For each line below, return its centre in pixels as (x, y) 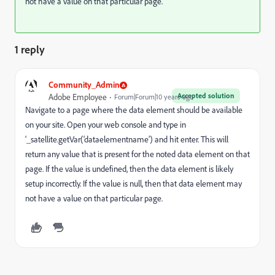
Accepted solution (206, 95)
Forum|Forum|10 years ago (154, 97)
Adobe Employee (78, 97)
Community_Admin (84, 84)
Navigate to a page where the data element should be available (134, 110)
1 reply (30, 49)
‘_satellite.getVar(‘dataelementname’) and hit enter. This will (127, 139)
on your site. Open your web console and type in (106, 125)
